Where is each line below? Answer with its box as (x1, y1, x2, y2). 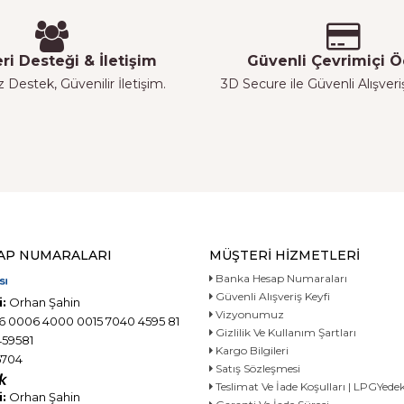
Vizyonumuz (212, 307, 284, 321)
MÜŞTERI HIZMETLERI (208, 246, 360, 263)
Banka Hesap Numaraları (212, 271, 347, 285)
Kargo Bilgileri (212, 343, 289, 357)
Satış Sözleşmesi (212, 361, 300, 375)
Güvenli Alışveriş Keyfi (212, 289, 330, 303)
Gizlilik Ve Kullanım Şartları (212, 325, 356, 339)
